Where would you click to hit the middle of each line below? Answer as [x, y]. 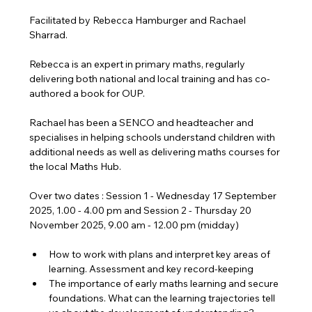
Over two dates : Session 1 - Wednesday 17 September [154, 196]
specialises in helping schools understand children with [154, 137]
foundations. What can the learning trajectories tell [163, 298]
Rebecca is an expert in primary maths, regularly [139, 64]
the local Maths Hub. [76, 166]
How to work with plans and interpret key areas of [161, 254]
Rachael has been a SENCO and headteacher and [143, 123]
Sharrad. [49, 35]
